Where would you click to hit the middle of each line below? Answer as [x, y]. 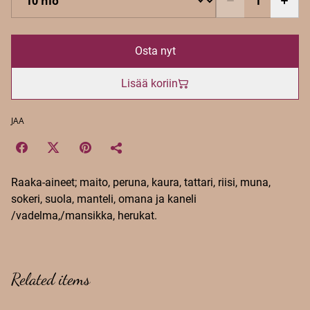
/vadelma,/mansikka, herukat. [84, 216]
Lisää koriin [149, 83]
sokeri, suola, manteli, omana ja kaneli [104, 199]
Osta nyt [155, 51]
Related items [51, 279]
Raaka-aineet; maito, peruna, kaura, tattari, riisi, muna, [141, 182]
